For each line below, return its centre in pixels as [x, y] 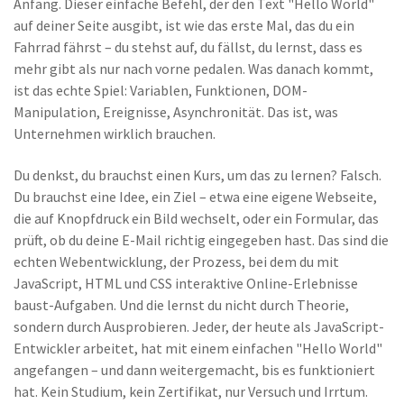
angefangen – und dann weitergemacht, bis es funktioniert [194, 370]
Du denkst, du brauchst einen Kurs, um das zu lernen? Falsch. [197, 175]
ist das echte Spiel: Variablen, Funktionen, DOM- [161, 90]
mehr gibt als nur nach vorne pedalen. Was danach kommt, [193, 69]
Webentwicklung [111, 262]
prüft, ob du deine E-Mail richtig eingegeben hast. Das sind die [201, 240]
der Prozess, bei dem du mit [254, 262]
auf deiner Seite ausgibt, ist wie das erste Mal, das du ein [184, 25]
